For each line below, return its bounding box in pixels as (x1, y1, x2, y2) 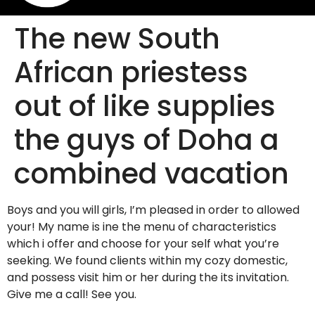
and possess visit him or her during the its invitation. (7, 269, 289, 286)
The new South (14, 19, 220, 59)
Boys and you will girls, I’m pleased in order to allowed (7, 202, 300, 219)
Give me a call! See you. (7, 286, 136, 303)
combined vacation (14, 154, 289, 194)
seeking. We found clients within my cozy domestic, (7, 252, 288, 269)
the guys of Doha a (14, 120, 279, 160)
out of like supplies (14, 86, 276, 127)
